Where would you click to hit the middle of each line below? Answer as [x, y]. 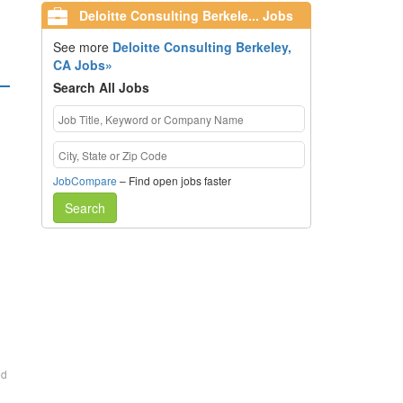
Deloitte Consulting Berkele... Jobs [184, 15]
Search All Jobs [101, 87]
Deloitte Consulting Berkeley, [201, 47]
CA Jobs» [82, 65]
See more [82, 47]
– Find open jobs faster [174, 180]
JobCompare [85, 180]
